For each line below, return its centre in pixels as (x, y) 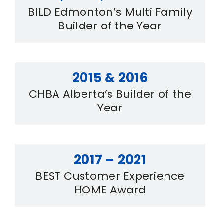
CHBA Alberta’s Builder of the (110, 94)
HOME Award (110, 190)
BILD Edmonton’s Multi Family (110, 12)
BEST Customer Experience (110, 176)
